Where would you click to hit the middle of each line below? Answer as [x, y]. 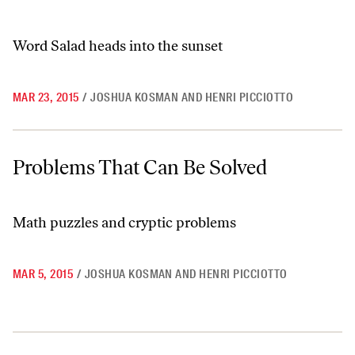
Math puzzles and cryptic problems [124, 223]
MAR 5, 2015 [43, 274]
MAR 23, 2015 [46, 97]
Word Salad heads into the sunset [118, 46]
